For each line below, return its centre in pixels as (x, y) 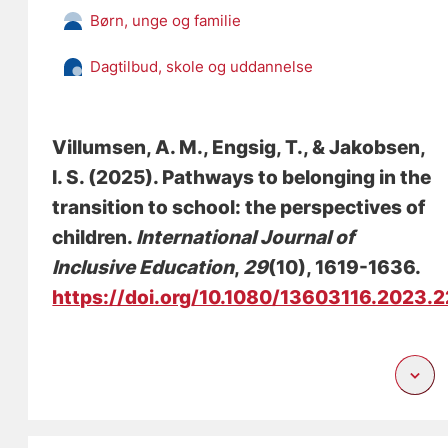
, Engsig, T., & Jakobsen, (314, 147)
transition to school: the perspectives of (239, 207)
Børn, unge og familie (166, 20)
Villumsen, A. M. (128, 147)
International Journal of (245, 237)
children (90, 237)
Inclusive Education (143, 267)
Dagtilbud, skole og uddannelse (202, 66)
